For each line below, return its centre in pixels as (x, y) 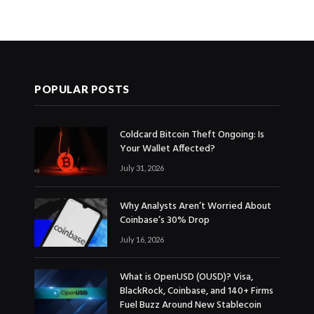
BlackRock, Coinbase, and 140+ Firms (197, 291)
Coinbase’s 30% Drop (165, 220)
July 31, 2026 (142, 168)
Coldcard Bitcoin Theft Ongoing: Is (192, 135)
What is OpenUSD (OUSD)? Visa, (186, 277)
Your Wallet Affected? (168, 149)
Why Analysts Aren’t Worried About (196, 206)
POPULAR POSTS (82, 89)
